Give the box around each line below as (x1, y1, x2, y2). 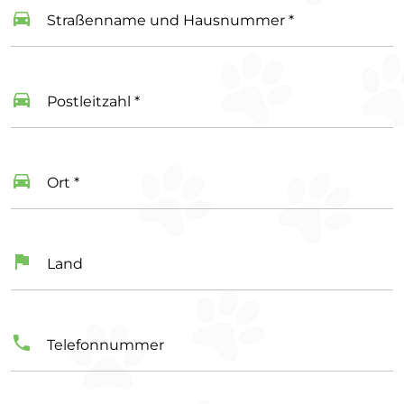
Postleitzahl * (47, 92, 140, 110)
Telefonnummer (47, 335, 164, 353)
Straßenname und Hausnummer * (47, 11, 294, 29)
